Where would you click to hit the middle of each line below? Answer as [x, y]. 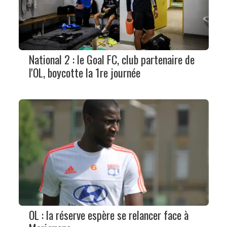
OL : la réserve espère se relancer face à [108, 215]
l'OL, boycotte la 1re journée [84, 72]
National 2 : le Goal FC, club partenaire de [111, 59]
